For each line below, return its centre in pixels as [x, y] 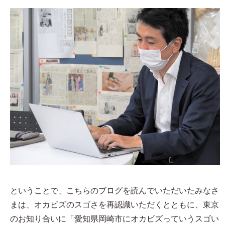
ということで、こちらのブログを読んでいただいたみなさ [115, 191]
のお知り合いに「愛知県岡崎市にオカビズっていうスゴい [115, 219]
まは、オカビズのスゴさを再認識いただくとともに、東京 [115, 205]
